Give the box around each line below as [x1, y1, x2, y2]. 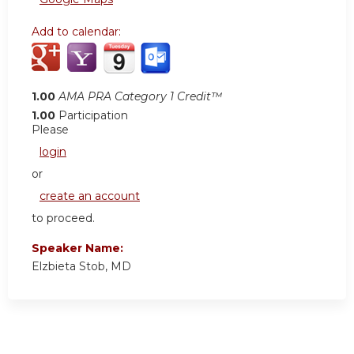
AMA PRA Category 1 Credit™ [58, 89, 222, 104]
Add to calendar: [32, 24, 124, 40]
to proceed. [32, 211, 95, 226]
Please [32, 122, 69, 137]
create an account [40, 189, 140, 204]
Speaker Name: [32, 241, 126, 256]
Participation [58, 108, 128, 123]
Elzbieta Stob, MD [32, 259, 131, 274]
